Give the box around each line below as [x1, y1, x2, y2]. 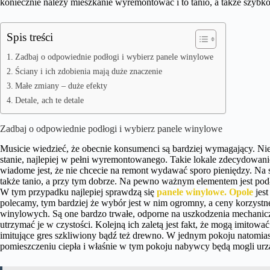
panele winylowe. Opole [157, 186, 253, 197]
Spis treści [7, 31, 53, 43]
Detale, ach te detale [14, 95, 84, 105]
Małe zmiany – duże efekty [14, 81, 107, 90]
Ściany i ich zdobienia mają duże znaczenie [14, 66, 162, 76]
